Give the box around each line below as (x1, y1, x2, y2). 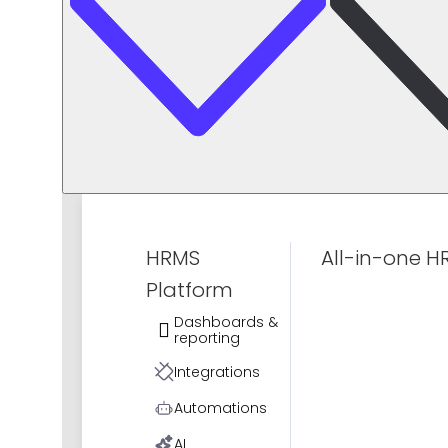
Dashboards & (174, 312, 278, 332)
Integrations (174, 362, 260, 382)
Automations (174, 398, 267, 418)
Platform (146, 276, 233, 304)
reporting (174, 328, 240, 348)
